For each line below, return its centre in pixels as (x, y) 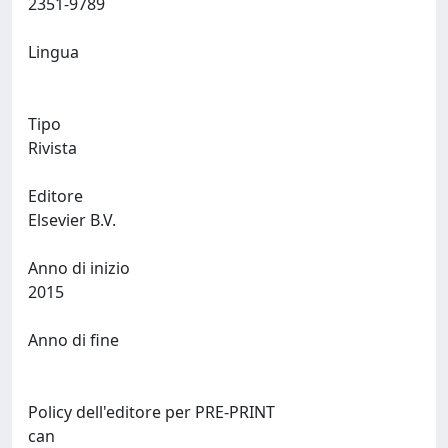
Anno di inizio (79, 268)
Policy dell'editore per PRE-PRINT (151, 412)
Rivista (52, 148)
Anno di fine (73, 340)
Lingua (53, 52)
